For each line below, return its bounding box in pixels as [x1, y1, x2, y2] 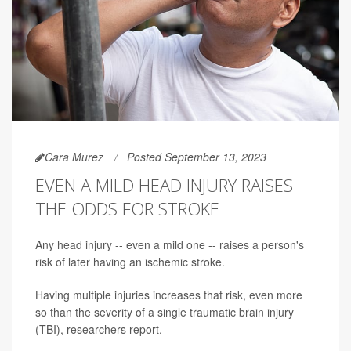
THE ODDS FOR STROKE [35, 197, 219, 221]
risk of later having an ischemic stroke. [35, 254, 225, 270]
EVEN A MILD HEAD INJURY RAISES [35, 173, 293, 197]
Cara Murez [45, 149, 103, 165]
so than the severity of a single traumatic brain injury [35, 304, 294, 320]
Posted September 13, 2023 [127, 149, 266, 165]
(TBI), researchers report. [35, 321, 162, 338]
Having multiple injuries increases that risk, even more [35, 287, 302, 303]
